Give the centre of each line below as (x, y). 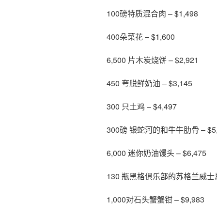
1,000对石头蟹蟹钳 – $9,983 (155, 199)
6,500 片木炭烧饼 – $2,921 (153, 60)
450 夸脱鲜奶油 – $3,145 (149, 83)
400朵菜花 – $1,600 (141, 36)
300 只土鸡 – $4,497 (142, 106)
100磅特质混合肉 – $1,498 (152, 13)
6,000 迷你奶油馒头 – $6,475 (156, 153)
